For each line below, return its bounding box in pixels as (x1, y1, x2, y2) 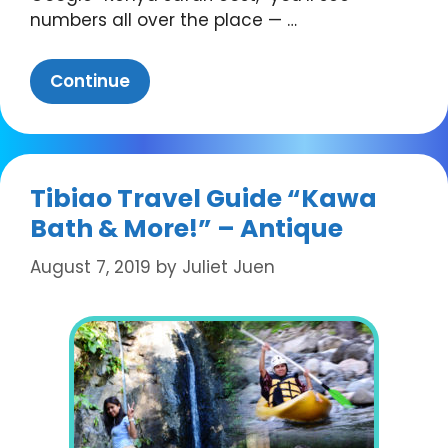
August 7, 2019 (30, 255, 151, 280)
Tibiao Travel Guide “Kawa (30, 180, 377, 216)
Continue (50, 68, 130, 93)
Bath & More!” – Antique (30, 210, 343, 246)
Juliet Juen (182, 255, 275, 280)
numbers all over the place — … (30, 8, 297, 33)
